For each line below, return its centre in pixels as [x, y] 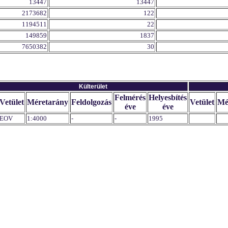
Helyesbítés [168, 97]
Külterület [93, 87]
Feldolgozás [91, 102]
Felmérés [130, 97]
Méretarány [48, 102]
